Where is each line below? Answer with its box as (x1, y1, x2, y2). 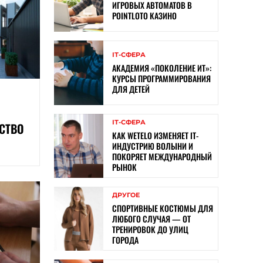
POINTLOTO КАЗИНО (112, 9, 177, 22)
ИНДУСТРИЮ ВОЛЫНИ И (112, 139, 193, 152)
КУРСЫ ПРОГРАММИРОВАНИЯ (112, 72, 211, 85)
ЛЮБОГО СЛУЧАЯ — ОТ (112, 212, 191, 225)
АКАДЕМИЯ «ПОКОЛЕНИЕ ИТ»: (112, 61, 211, 74)
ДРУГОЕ (112, 190, 140, 199)
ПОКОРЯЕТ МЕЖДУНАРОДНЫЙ (112, 150, 212, 163)
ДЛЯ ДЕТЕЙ (112, 82, 150, 95)
